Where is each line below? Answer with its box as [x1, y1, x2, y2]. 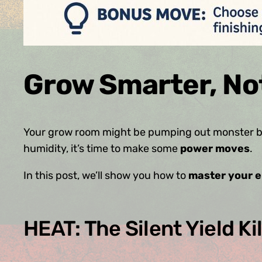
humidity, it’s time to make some [23, 142, 180, 156]
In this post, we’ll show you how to [23, 169, 188, 182]
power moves [180, 142, 250, 156]
